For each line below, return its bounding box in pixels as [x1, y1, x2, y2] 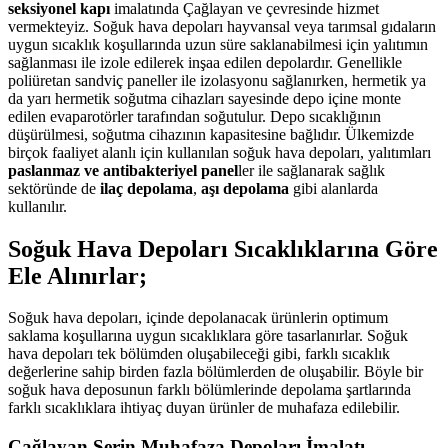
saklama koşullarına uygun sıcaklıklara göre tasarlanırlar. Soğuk [8, 327, 408, 345]
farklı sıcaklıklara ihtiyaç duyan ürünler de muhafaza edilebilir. [8, 399, 400, 417]
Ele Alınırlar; [8, 262, 147, 289]
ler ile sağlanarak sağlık [238, 161, 385, 179]
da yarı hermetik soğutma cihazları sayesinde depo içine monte [8, 89, 401, 107]
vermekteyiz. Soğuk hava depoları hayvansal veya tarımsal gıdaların [8, 17, 436, 35]
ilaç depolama [100, 179, 193, 197]
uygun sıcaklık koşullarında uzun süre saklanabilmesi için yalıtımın [8, 35, 428, 53]
